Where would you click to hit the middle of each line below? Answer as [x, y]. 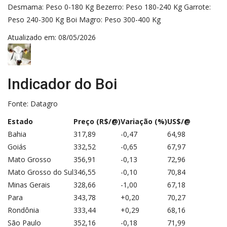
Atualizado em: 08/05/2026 [52, 37]
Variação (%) [144, 121]
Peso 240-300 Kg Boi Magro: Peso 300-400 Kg [84, 19]
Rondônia [23, 210]
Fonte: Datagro [33, 103]
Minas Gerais [29, 184]
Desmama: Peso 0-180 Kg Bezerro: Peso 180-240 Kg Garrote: [109, 7]
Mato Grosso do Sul [41, 172]
